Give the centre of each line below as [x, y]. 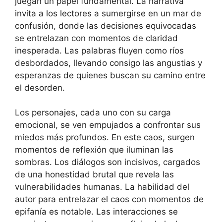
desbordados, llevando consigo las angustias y [109, 63]
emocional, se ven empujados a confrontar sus [108, 125]
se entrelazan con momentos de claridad [96, 38]
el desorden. [40, 87]
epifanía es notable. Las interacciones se [96, 212]
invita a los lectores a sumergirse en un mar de [108, 13]
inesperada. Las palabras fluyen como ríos [99, 50]
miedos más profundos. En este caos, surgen [105, 138]
